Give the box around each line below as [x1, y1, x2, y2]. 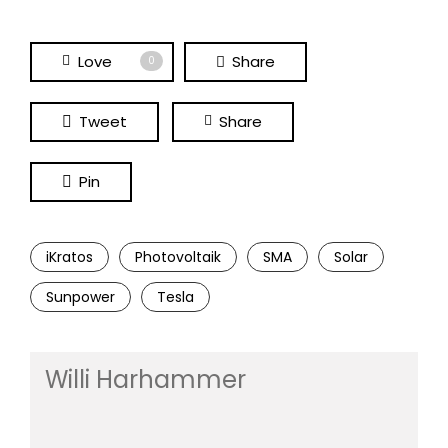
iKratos [46, 247, 93, 268]
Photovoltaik [135, 247, 221, 268]
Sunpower [46, 287, 115, 308]
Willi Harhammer [45, 363, 246, 397]
